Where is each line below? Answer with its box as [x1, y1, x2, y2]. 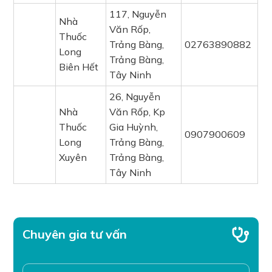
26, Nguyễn [109, 90, 161, 103]
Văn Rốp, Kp [109, 106, 166, 118]
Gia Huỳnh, [109, 121, 158, 133]
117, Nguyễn [109, 8, 167, 20]
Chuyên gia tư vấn [22, 226, 127, 242]
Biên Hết [59, 61, 99, 73]
